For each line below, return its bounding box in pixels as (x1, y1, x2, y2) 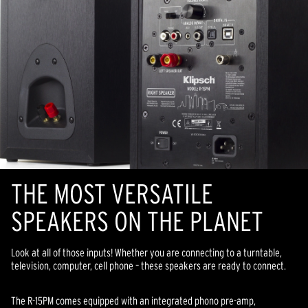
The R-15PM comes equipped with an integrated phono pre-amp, (11, 294, 256, 307)
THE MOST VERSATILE (11, 177, 213, 209)
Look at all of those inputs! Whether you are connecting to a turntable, (11, 245, 282, 258)
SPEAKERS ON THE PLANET (11, 205, 263, 236)
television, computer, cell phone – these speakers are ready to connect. (11, 258, 286, 272)
